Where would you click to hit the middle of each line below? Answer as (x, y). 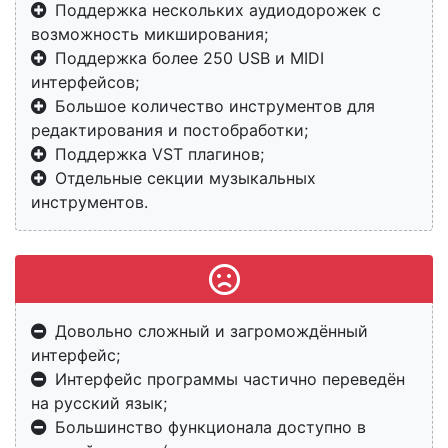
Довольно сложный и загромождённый (211, 331)
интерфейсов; (85, 82)
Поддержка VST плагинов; (159, 154)
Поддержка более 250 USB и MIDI (189, 58)
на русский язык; (99, 403)
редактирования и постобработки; (169, 130)
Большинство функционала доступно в (210, 427)
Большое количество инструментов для (215, 106)
